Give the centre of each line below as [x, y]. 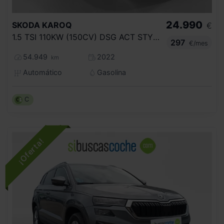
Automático [41, 72]
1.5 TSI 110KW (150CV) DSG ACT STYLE [156, 37]
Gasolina [110, 72]
